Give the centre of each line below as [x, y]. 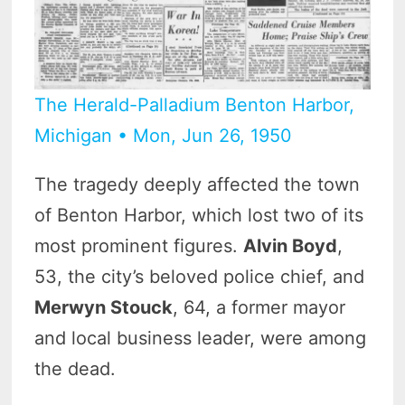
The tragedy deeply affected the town [198, 185]
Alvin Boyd [291, 246]
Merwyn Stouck [104, 308]
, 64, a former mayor [259, 308]
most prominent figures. [139, 246]
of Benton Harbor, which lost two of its [199, 216]
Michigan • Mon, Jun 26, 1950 [164, 136]
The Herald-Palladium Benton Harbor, [195, 105]
